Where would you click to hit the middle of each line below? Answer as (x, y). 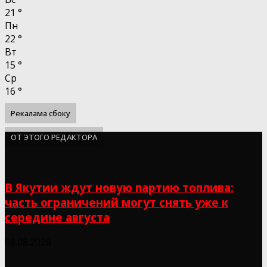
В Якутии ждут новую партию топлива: (119, 187)
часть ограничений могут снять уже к (117, 202)
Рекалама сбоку (41, 113)
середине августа (57, 217)
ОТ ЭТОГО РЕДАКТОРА (54, 137)
